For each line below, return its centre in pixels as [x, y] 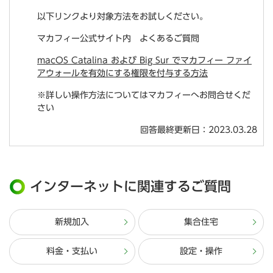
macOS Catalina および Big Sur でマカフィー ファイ [144, 60]
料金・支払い [72, 251]
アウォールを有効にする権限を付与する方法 [122, 73]
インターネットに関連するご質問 [130, 186]
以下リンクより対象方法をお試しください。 [122, 16]
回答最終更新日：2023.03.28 [199, 130]
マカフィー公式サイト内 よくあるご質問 [118, 38]
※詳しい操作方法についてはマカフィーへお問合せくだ [144, 95]
